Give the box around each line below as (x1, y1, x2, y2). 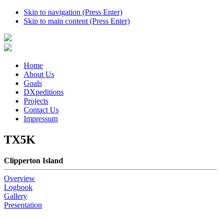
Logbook (4, 183, 33, 191)
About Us (24, 70, 54, 78)
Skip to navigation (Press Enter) (24, 8, 122, 16)
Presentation (4, 200, 42, 209)
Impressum (24, 114, 58, 123)
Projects (24, 97, 48, 105)
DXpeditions (24, 88, 64, 96)
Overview (4, 174, 35, 183)
